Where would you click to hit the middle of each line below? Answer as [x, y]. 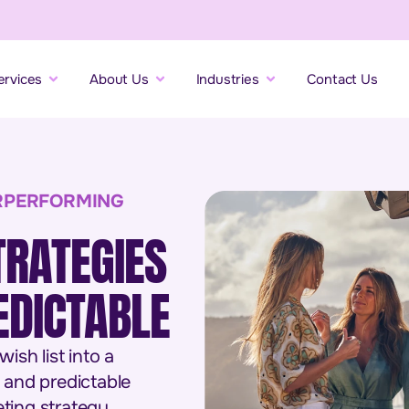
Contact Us [342, 79]
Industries [227, 79]
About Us [119, 79]
